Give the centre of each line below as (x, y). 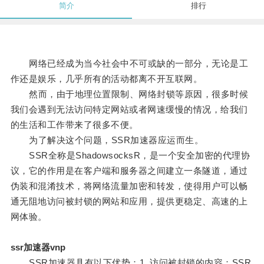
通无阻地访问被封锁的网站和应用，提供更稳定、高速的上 (129, 202)
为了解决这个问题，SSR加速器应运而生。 (107, 140)
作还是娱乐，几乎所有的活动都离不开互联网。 (106, 79)
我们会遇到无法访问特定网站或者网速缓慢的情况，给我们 (129, 110)
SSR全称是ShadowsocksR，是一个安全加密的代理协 (130, 156)
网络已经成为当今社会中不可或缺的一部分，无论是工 (129, 64)
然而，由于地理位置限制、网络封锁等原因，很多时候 (129, 94)
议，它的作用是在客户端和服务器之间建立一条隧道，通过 (129, 171)
